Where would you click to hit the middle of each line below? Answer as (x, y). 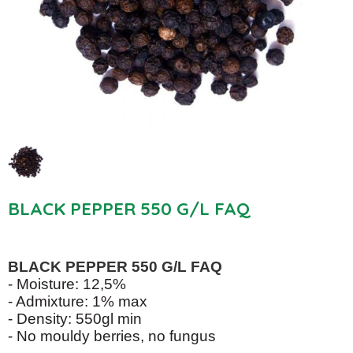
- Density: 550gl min (75, 319)
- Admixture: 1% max (78, 302)
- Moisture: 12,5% (67, 284)
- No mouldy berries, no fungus (112, 336)
